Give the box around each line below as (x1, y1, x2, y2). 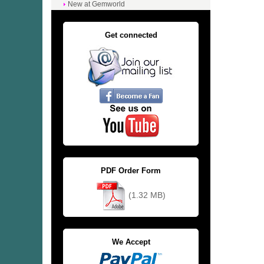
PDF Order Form (101, 166, 161, 175)
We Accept (111, 237, 150, 246)
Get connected (104, 31, 157, 39)
